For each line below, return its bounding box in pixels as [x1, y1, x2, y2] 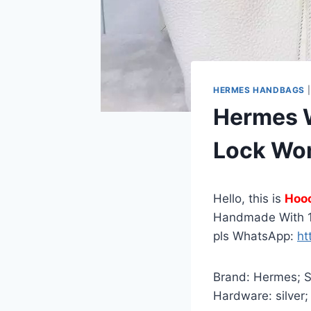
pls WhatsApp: [213, 229, 297, 244]
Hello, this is [213, 192, 285, 206]
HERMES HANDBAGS [213, 85, 305, 96]
